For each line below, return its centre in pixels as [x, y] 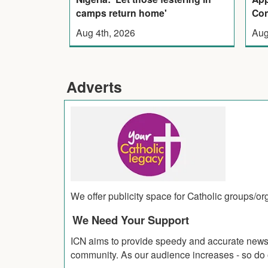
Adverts [94, 87]
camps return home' [121, 13]
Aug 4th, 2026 [105, 33]
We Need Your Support [131, 220]
